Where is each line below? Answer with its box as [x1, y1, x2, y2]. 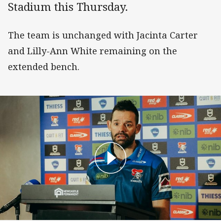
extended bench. [8, 61, 79, 73]
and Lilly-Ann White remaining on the [8, 45, 177, 57]
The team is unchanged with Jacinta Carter [8, 29, 198, 41]
